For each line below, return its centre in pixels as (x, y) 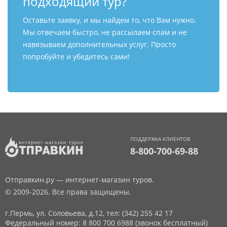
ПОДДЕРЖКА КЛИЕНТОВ (160, 139)
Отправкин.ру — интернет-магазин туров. (80, 180)
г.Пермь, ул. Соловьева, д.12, (56, 213)
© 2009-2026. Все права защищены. (68, 192)
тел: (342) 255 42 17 (140, 213)
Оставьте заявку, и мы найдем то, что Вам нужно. (109, 20)
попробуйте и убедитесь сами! (76, 56)
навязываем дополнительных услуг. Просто (99, 44)
